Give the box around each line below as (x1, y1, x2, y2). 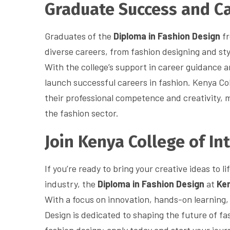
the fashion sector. (45, 107, 119, 119)
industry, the (45, 178, 98, 190)
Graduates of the (45, 30, 113, 42)
